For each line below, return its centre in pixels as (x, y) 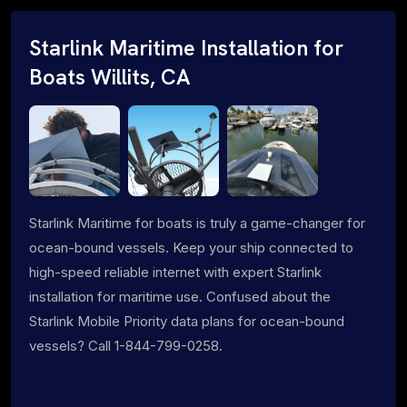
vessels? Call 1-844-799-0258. (126, 345)
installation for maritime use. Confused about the (180, 296)
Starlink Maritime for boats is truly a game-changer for (197, 223)
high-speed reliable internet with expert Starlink (175, 272)
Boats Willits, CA (110, 77)
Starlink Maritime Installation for (186, 48)
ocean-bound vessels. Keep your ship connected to (191, 247)
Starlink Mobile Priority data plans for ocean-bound (187, 321)
